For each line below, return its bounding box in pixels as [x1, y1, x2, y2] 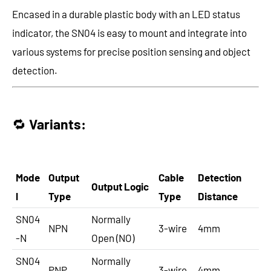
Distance [198, 190, 238, 203]
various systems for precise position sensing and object [12, 45, 250, 57]
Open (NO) [91, 232, 134, 244]
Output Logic [91, 180, 149, 193]
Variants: [29, 115, 86, 132]
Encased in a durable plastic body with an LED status [12, 7, 240, 20]
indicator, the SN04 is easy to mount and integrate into [12, 26, 247, 39]
